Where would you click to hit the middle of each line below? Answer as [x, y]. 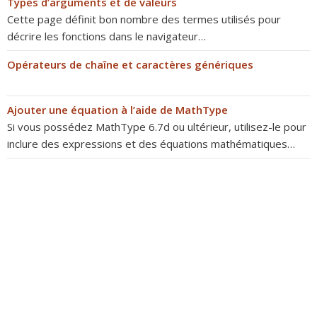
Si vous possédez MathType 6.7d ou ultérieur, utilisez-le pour [157, 127]
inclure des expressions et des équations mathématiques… [151, 144]
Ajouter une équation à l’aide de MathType [117, 110]
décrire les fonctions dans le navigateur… [106, 36]
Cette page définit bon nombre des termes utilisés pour [144, 19]
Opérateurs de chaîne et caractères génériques [130, 64]
